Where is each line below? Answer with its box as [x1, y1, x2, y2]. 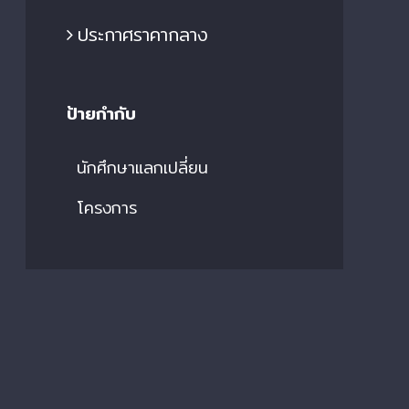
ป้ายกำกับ [67, 100, 136, 128]
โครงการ [77, 194, 137, 222]
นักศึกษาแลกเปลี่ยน [77, 154, 208, 182]
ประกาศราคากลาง [78, 20, 208, 49]
